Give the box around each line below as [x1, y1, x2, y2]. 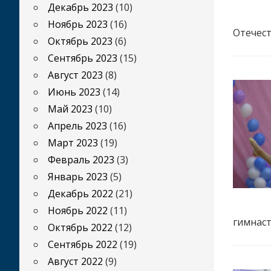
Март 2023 [48, 136, 98, 149]
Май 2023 [48, 102, 93, 116]
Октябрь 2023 [48, 34, 113, 48]
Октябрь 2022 [48, 221, 113, 234]
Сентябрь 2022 [48, 238, 117, 251]
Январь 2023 [48, 170, 108, 183]
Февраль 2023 [48, 153, 114, 166]
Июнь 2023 [48, 85, 100, 99]
